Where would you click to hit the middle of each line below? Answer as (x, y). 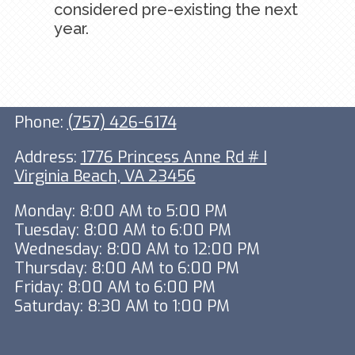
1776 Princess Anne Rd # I (174, 158)
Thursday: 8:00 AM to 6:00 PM (126, 269)
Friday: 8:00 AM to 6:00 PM (115, 288)
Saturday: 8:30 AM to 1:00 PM (122, 307)
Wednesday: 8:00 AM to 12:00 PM (137, 250)
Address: (47, 158)
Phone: (40, 123)
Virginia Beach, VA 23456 (105, 177)
